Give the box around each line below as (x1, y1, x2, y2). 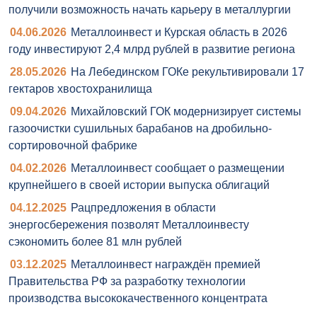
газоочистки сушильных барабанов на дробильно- (8, 122, 272, 135)
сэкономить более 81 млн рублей (8, 236, 182, 248)
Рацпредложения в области (71, 202, 216, 214)
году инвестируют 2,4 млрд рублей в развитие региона (8, 43, 295, 56)
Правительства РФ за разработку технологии (8, 275, 246, 288)
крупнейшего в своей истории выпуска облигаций (8, 179, 270, 192)
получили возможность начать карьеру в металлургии (8, 4, 291, 16)
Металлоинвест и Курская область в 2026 (71, 26, 287, 39)
